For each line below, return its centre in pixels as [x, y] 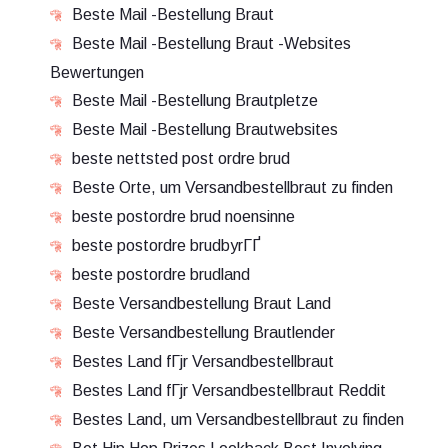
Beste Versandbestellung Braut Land [201, 303]
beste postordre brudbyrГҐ [166, 245]
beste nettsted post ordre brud [181, 158]
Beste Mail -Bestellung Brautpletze [195, 100]
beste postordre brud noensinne [183, 216]
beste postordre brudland [161, 274]
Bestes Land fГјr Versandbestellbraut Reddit [229, 390]
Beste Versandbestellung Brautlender [203, 332]
